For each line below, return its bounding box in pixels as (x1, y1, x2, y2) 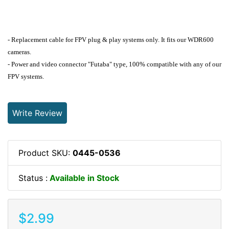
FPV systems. (8, 72, 44, 80)
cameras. (8, 48, 31, 56)
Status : (18, 172, 48, 183)
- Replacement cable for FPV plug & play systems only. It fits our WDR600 (8, 35, 214, 43)
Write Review (12, 107, 62, 118)
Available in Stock (48, 172, 119, 183)
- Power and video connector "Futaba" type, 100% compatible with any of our (8, 60, 221, 68)
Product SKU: (18, 147, 73, 158)
